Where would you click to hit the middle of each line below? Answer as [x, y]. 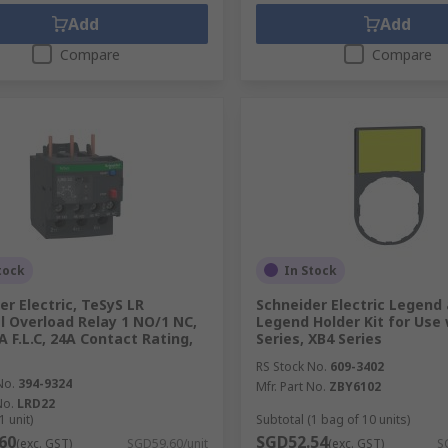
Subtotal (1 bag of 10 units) [332, 419]
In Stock [310, 270]
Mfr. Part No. [290, 386]
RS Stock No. [291, 366]
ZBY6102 [354, 386]
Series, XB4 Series [318, 338]
